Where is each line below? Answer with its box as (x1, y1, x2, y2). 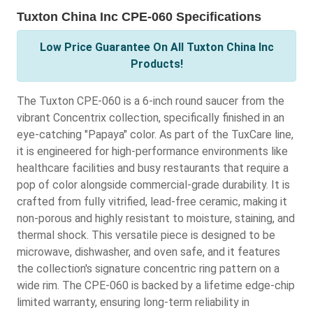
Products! (130, 57, 183, 71)
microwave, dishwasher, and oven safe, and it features (17, 245, 280, 259)
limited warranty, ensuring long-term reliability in (17, 296, 249, 310)
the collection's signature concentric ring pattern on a (17, 262, 279, 276)
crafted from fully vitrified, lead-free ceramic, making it (17, 195, 287, 209)
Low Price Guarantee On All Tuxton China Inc (39, 41, 274, 54)
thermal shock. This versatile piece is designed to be (17, 228, 275, 242)
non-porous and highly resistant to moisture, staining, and (17, 212, 295, 226)
